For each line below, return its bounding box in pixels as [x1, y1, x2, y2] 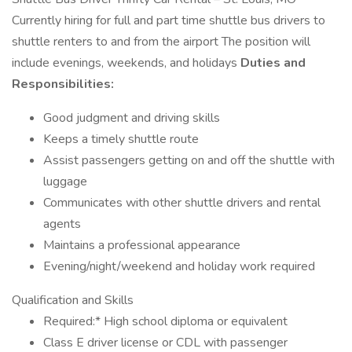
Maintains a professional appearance [43, 236, 240, 254]
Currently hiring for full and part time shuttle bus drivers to [12, 12, 325, 29]
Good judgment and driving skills [43, 109, 220, 126]
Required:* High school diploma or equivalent [43, 313, 288, 330]
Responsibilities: [12, 75, 114, 93]
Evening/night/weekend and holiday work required [43, 258, 315, 275]
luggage [43, 173, 87, 190]
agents [43, 215, 81, 233]
